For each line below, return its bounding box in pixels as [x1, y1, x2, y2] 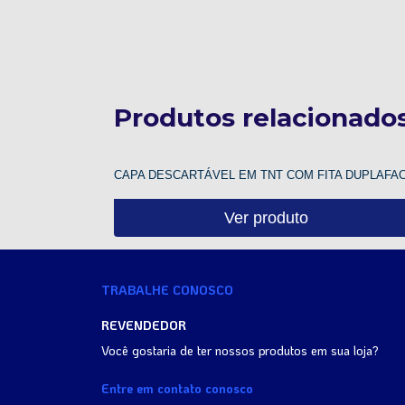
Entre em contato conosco [101, 380, 253, 397]
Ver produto [224, 208, 309, 227]
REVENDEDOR [101, 316, 186, 334]
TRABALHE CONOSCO [101, 281, 233, 298]
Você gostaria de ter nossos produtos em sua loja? [101, 342, 379, 359]
